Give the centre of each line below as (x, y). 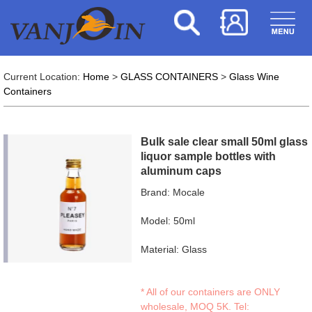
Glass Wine (254, 77)
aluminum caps (181, 171)
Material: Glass (174, 249)
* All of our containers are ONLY (211, 292)
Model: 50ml (168, 221)
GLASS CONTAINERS (169, 77)
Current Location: (43, 77)
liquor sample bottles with (209, 156)
